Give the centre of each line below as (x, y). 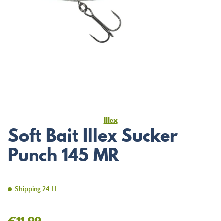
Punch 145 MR (64, 155)
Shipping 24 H (36, 189)
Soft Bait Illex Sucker (93, 135)
